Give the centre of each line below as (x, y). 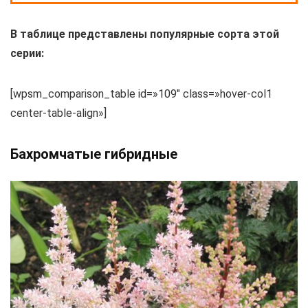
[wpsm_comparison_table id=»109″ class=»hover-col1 (141, 94)
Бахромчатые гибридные (94, 154)
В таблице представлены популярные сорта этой (145, 34)
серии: (27, 54)
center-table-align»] (58, 113)
